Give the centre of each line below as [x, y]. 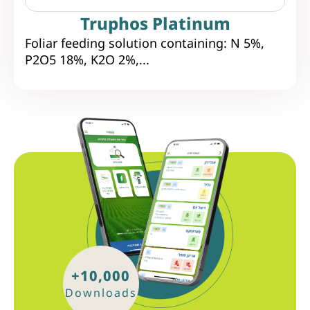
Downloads [101, 293]
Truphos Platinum [155, 23]
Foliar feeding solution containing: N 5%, [145, 43]
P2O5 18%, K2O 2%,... [87, 59]
